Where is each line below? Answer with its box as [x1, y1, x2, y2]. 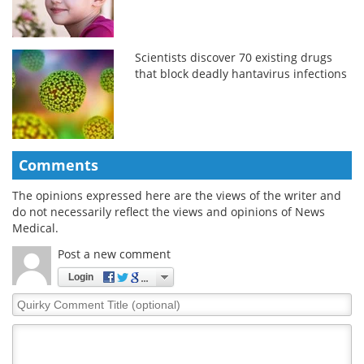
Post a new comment [58, 245, 171, 262]
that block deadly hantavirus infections [135, 65, 348, 81]
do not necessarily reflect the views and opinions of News [12, 203, 325, 219]
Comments [19, 154, 98, 175]
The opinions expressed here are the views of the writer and [12, 187, 341, 203]
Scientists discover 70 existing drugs [135, 49, 333, 65]
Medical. [12, 219, 58, 236]
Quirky [11, 292, 50, 308]
